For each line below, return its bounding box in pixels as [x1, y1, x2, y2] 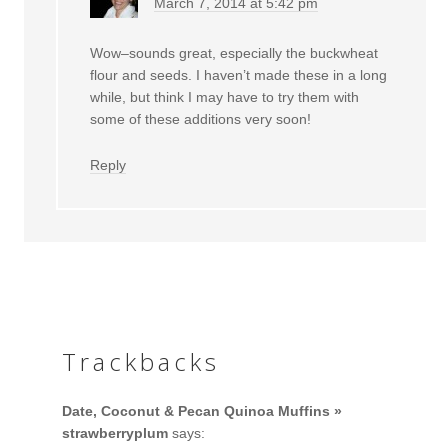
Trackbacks [62, 344, 221, 378]
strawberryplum [62, 424, 169, 441]
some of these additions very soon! [90, 110, 312, 127]
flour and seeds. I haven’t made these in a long [90, 66, 388, 83]
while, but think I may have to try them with [90, 88, 360, 105]
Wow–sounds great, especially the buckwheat [90, 44, 379, 61]
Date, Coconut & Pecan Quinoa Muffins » [62, 402, 343, 419]
